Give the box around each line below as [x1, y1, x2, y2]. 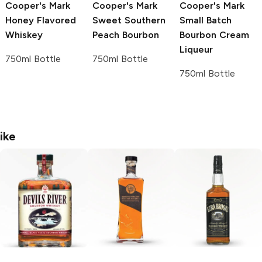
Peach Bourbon [92, 29, 159, 41]
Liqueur [180, 44, 213, 56]
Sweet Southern [92, 15, 166, 26]
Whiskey [5, 29, 43, 41]
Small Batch [180, 15, 232, 26]
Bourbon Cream [180, 29, 249, 41]
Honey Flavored [5, 15, 76, 26]
